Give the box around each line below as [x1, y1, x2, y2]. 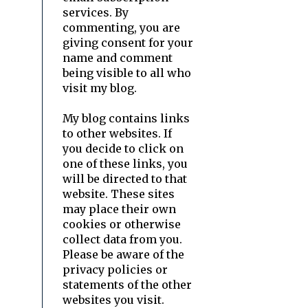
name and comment [63, 50, 173, 65]
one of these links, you [63, 156, 188, 170]
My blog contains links [63, 111, 190, 125]
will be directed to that [63, 171, 187, 186]
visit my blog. [63, 80, 137, 95]
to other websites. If [63, 126, 172, 140]
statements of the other [63, 277, 192, 291]
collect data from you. [63, 232, 182, 246]
